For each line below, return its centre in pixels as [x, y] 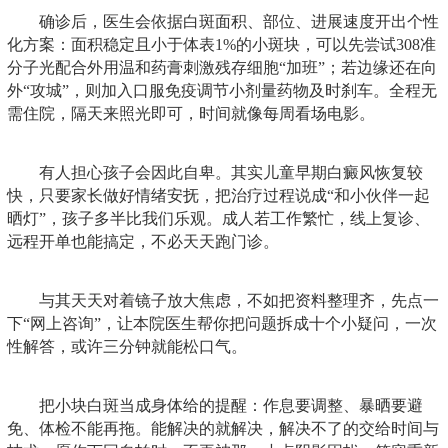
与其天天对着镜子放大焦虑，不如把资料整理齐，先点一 [239, 300]
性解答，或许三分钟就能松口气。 [127, 346]
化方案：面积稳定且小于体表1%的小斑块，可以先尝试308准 [221, 44]
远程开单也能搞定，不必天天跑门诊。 [143, 241]
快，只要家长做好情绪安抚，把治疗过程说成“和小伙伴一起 [218, 195]
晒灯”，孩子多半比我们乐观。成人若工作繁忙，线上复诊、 [218, 218]
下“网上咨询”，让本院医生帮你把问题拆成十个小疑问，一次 [222, 323]
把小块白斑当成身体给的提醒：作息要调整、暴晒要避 [231, 405]
